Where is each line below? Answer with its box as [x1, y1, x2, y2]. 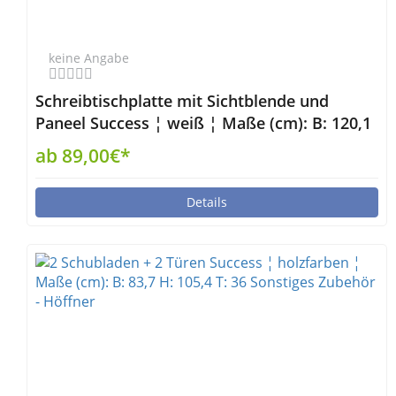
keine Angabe [49, 49, 129, 66]
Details [187, 194, 227, 210]
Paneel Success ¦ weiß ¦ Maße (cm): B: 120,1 [35, 112, 371, 133]
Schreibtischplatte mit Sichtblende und [35, 90, 329, 111]
